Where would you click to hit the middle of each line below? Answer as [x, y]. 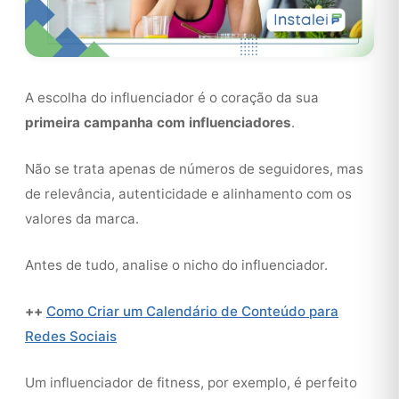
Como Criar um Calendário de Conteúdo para [192, 311]
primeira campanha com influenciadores [158, 122]
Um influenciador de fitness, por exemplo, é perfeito [191, 383]
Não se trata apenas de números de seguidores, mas [194, 169]
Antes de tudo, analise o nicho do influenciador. [176, 265]
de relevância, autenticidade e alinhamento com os [188, 194]
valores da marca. [82, 219]
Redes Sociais [71, 336]
